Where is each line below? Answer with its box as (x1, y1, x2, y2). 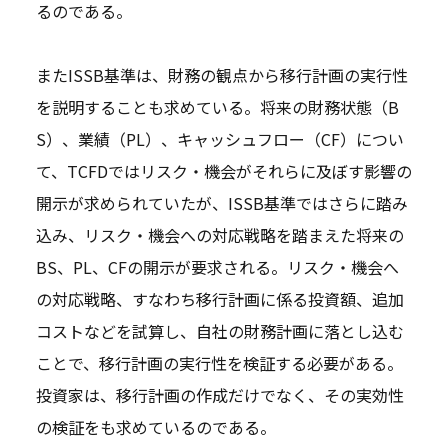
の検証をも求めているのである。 (35, 414, 276, 439)
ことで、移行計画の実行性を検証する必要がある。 (35, 350, 403, 375)
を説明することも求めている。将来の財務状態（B (35, 94, 399, 119)
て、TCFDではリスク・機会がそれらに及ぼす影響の (35, 158, 412, 183)
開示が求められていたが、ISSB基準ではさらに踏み (35, 190, 408, 215)
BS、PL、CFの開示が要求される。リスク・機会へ (35, 254, 399, 279)
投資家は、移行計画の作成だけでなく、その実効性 (35, 382, 404, 407)
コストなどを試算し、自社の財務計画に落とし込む (35, 318, 404, 343)
